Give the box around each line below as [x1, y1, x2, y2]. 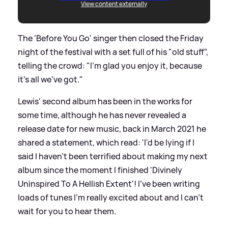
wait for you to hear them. [18, 205, 116, 217]
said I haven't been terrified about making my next [18, 150, 208, 162]
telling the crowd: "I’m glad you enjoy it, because [18, 60, 202, 71]
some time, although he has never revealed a [18, 109, 186, 121]
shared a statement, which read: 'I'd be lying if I [18, 136, 194, 148]
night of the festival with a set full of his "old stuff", [18, 46, 208, 58]
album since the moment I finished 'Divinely [18, 164, 182, 176]
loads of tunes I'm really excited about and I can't [18, 191, 204, 203]
